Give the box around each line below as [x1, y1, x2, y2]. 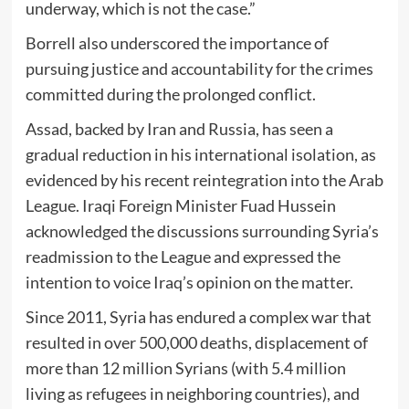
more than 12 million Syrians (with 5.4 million [25, 358, 346, 379]
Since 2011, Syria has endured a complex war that [25, 307, 372, 328]
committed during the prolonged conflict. [25, 84, 316, 105]
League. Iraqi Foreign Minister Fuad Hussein [25, 195, 336, 216]
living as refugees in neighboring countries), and [25, 383, 360, 404]
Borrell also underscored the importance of [25, 33, 329, 54]
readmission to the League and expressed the [25, 246, 341, 267]
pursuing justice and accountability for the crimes [25, 58, 373, 79]
